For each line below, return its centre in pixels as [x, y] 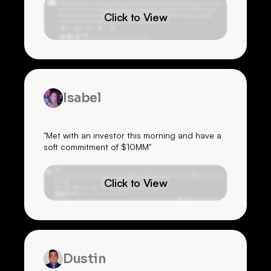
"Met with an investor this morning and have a [132, 135]
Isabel [82, 98]
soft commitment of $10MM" [97, 147]
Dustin [84, 259]
